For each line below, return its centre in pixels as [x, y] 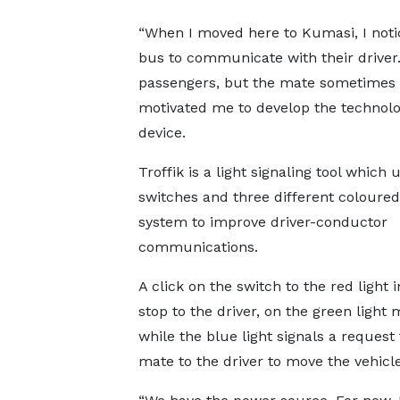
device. [164, 133]
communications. [202, 247]
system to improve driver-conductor [262, 222]
